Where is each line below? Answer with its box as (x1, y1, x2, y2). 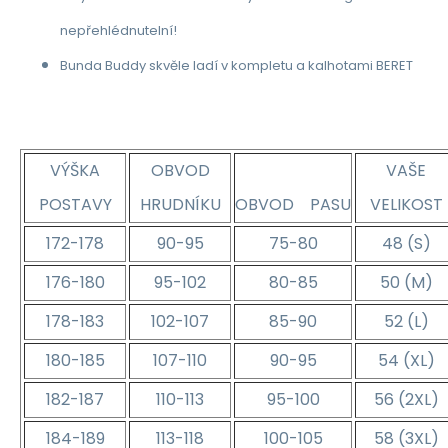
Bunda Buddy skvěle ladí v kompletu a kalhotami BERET (60, 55, 413, 75)
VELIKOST (369, 192, 443, 216)
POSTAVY (38, 192, 112, 216)
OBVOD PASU (235, 192, 351, 216)
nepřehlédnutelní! (60, 20, 177, 40)
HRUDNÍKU (139, 192, 221, 216)
